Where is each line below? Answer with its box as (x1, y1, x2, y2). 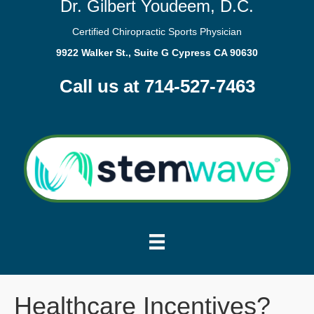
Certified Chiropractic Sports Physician (72, 26, 242, 37)
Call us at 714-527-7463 (59, 76, 255, 97)
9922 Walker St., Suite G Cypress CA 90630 (56, 47, 258, 58)
